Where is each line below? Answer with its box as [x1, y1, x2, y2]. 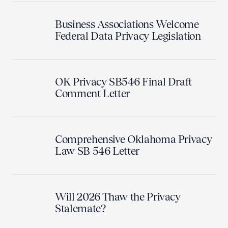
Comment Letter [55, 87, 130, 100]
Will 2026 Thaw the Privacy [55, 190, 181, 203]
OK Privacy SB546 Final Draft [55, 75, 192, 88]
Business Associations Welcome [55, 18, 199, 31]
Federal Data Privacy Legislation [55, 30, 201, 42]
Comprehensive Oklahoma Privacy [55, 133, 212, 146]
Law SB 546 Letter [55, 145, 139, 157]
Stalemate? [55, 202, 106, 215]
